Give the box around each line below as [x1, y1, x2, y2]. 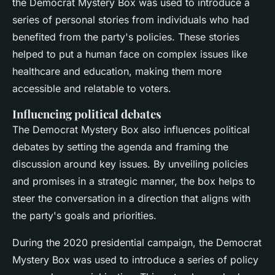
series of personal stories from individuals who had [12, 14, 249, 26]
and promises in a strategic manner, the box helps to [12, 175, 255, 188]
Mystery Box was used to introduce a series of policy [12, 254, 258, 266]
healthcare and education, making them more [12, 65, 222, 78]
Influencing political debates [12, 106, 161, 122]
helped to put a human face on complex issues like [12, 48, 247, 61]
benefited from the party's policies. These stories [12, 31, 239, 44]
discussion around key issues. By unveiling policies [12, 158, 248, 171]
